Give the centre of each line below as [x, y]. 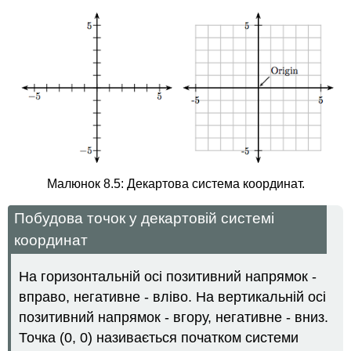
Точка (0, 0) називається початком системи [159, 338]
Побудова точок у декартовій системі [145, 219]
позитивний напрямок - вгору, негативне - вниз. [174, 318]
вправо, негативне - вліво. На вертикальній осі [173, 297]
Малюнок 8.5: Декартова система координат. [175, 183]
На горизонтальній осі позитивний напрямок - [168, 277]
